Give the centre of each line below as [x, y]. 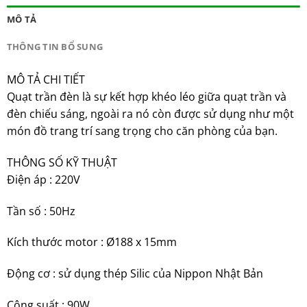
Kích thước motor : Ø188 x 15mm [91, 242]
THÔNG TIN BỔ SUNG [55, 47]
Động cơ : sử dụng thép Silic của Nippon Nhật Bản [135, 274]
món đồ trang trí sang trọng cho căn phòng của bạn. [142, 131]
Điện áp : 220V [43, 179]
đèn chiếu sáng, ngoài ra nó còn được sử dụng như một [150, 114]
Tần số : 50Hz [41, 211]
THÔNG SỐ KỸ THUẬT [62, 162]
